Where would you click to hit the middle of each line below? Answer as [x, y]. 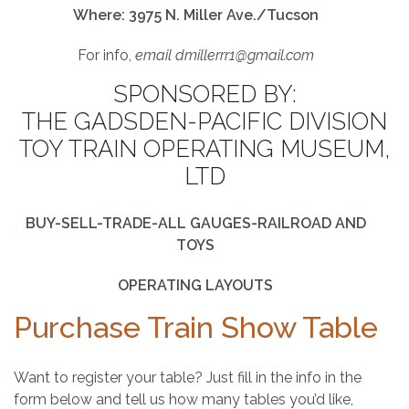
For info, [106, 55]
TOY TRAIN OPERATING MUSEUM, [204, 149]
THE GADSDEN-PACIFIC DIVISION [204, 121]
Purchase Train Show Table [196, 327]
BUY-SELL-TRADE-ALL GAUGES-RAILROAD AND [195, 223]
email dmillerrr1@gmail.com [224, 55]
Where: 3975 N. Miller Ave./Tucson [195, 15]
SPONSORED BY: [204, 94]
